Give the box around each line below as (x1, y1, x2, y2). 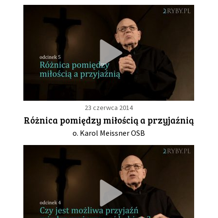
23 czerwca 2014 (85, 103, 133, 112)
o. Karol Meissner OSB (73, 128, 145, 138)
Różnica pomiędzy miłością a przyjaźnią (24, 114, 194, 127)
